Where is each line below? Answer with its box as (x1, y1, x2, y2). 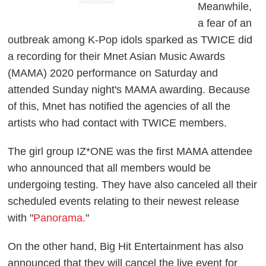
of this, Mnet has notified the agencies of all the (8, 100, 231, 112)
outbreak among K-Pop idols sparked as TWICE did (8, 33, 253, 46)
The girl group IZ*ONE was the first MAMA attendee (8, 145, 253, 157)
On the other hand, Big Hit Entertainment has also (8, 240, 244, 252)
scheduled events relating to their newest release (8, 195, 240, 207)
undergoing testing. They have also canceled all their (8, 178, 258, 191)
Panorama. (33, 211, 86, 224)
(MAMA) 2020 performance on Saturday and (8, 66, 218, 79)
